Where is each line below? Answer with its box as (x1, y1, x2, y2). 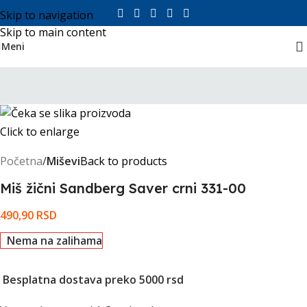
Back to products (80, 153, 167, 169)
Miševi (47, 153, 80, 169)
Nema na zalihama (6, 233, 102, 249)
